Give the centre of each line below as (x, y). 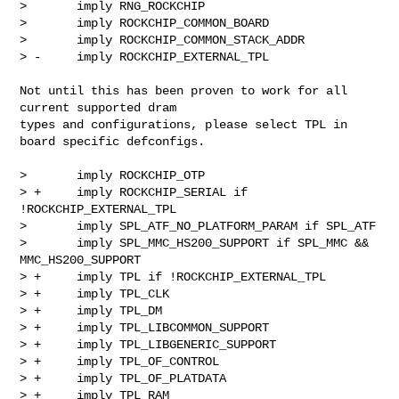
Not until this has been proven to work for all (184, 90)
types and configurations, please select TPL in (184, 124)
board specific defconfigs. (113, 141)
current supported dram (98, 107)
